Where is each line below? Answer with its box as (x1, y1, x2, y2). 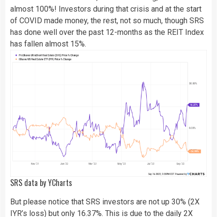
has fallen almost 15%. (10, 39, 86, 49)
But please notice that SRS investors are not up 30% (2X (10, 197, 200, 207)
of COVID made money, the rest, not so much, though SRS (10, 16, 204, 26)
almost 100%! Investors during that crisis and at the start (10, 4, 201, 14)
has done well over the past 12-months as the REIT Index (10, 28, 204, 37)
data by (22, 177, 48, 189)
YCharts (48, 177, 72, 189)
